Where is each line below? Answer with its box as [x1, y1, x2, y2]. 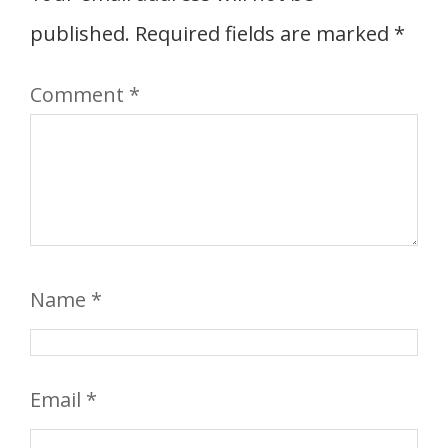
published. [30, 19, 130, 47]
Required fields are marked [135, 19, 394, 47]
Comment [30, 81, 129, 109]
